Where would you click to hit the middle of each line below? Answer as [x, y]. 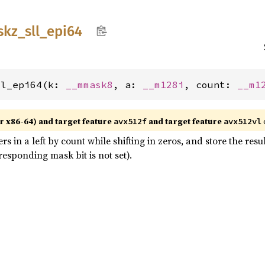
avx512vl [243, 121]
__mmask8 [89, 85]
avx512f [130, 121]
